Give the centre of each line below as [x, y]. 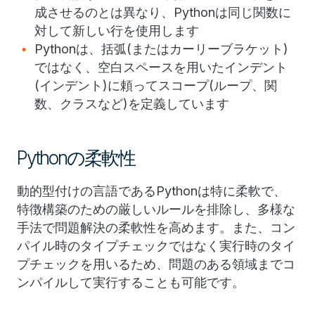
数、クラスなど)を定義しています [132, 104]
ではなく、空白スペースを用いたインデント [161, 67]
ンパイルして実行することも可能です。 [131, 282]
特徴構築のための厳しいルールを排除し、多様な [156, 209]
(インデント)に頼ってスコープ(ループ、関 [156, 85]
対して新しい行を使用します [117, 31]
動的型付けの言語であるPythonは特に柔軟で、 [152, 191]
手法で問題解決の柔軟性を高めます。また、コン [156, 227]
